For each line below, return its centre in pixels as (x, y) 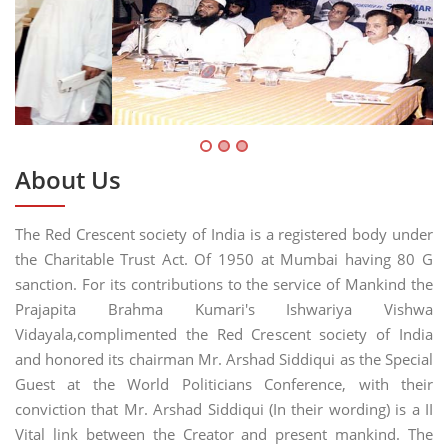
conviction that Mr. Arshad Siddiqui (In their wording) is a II (224, 409)
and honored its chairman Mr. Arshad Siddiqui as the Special (224, 359)
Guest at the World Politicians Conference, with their (224, 384)
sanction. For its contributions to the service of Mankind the (224, 284)
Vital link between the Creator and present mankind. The (224, 434)
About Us (68, 180)
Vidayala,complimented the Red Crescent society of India (224, 334)
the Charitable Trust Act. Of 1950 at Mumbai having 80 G (224, 259)
